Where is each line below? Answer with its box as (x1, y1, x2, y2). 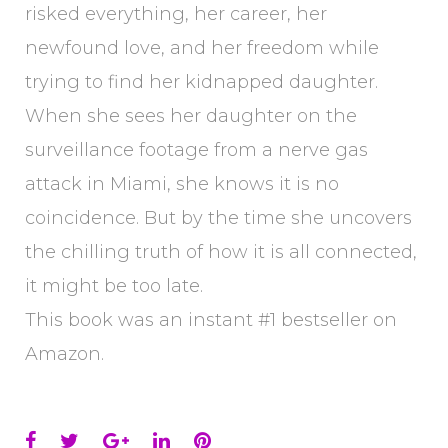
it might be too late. (25, 275, 203, 297)
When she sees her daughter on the (25, 105, 357, 127)
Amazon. (25, 343, 104, 365)
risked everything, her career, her (25, 3, 327, 25)
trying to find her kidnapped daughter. (25, 71, 378, 93)
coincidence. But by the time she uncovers (25, 207, 412, 229)
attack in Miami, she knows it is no (25, 173, 339, 195)
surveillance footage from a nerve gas (25, 139, 368, 161)
